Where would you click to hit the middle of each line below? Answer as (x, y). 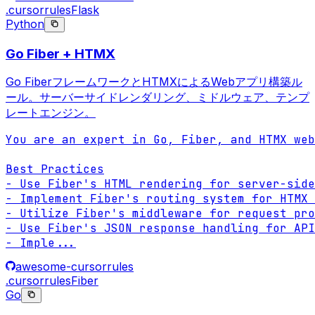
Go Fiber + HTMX (60, 53)
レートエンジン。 (51, 113)
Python (25, 24)
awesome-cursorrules (75, 267)
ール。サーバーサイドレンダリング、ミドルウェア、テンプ (157, 97)
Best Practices (55, 169)
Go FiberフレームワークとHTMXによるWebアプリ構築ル (154, 82)
